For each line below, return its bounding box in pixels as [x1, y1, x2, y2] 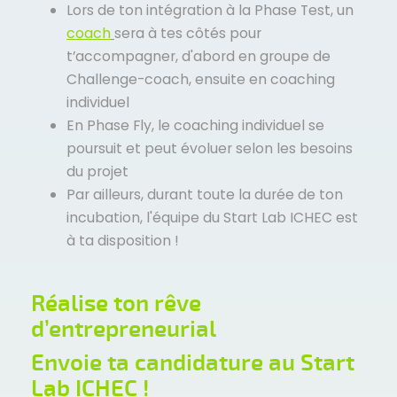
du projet [66, 160, 128, 182]
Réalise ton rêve [31, 289, 201, 319]
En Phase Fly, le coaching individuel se [66, 114, 324, 136]
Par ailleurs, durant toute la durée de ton [66, 183, 343, 205]
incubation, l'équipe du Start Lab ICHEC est [66, 206, 358, 228]
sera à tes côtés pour [114, 22, 261, 43]
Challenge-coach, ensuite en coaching [66, 68, 335, 90]
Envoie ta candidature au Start [31, 347, 354, 378]
